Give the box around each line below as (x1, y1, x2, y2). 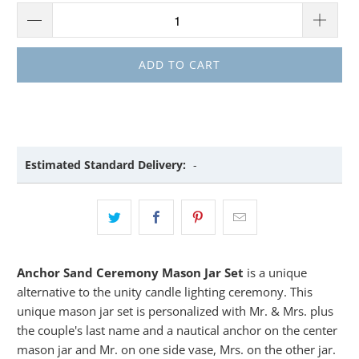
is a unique (244, 264, 308, 280)
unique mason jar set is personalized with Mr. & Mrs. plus (17, 303, 334, 319)
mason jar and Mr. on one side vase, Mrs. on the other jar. (17, 341, 337, 357)
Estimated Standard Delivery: (25, 157, 187, 172)
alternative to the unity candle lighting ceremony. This (17, 284, 313, 300)
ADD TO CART (139, 57, 220, 72)
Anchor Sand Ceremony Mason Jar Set (17, 264, 244, 280)
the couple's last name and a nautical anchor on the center (17, 322, 338, 338)
